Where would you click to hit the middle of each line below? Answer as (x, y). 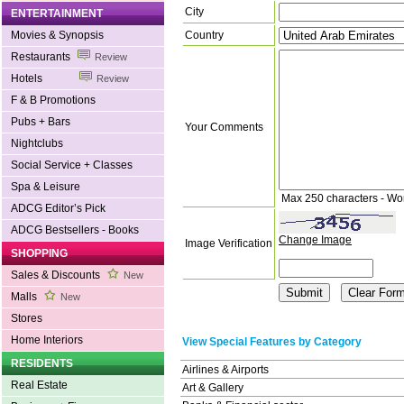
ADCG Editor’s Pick (58, 208)
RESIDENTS (42, 363)
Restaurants (42, 57)
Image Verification (229, 243)
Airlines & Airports (225, 369)
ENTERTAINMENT (57, 14)
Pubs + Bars (41, 122)
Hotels (43, 78)
